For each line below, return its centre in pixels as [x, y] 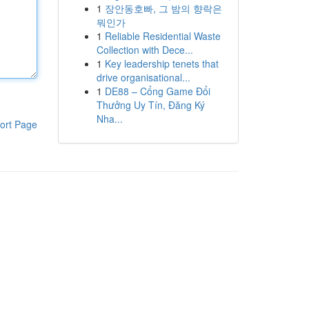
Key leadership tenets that [161, 63]
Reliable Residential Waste [162, 36]
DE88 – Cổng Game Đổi [157, 91]
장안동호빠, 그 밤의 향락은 [163, 8]
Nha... [109, 119]
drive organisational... [143, 77]
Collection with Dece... [144, 50]
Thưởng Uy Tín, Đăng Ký [150, 105]
